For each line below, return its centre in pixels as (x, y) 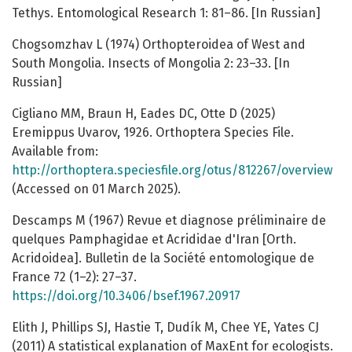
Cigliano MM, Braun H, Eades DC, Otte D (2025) (143, 114)
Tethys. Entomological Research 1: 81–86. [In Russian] (166, 13)
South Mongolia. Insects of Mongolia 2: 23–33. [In (151, 64)
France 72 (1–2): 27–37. (74, 277)
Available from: (55, 152)
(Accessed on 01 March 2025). (96, 189)
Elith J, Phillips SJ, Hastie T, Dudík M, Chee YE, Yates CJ (165, 328)
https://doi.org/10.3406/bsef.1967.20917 (126, 296)
